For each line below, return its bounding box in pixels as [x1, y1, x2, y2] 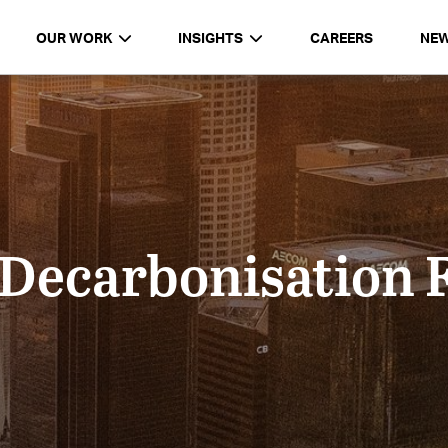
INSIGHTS [178, 29, 244, 46]
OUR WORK [35, 29, 112, 46]
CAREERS [309, 29, 373, 46]
